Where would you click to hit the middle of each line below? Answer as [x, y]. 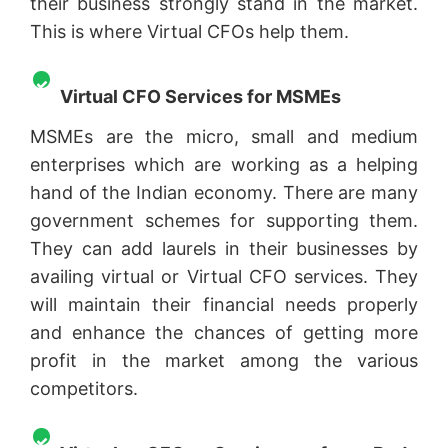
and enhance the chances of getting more [224, 332]
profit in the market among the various [224, 360]
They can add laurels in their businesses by [224, 248]
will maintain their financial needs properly [224, 304]
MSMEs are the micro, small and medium [224, 136]
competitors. [86, 388]
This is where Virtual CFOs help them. [192, 31]
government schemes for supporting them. [224, 220]
